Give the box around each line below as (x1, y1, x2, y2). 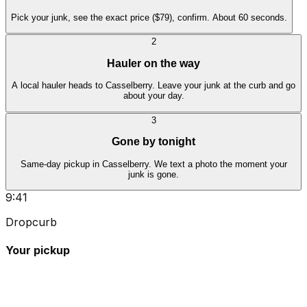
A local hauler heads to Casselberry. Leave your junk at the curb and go (12, 80, 295, 91)
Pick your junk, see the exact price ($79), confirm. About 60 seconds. (11, 12, 287, 23)
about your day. (123, 90, 184, 101)
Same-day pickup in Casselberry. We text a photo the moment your (20, 158, 287, 169)
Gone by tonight (112, 136, 195, 148)
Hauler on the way (107, 57, 200, 69)
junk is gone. (128, 169, 179, 180)
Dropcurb (5, 215, 57, 230)
